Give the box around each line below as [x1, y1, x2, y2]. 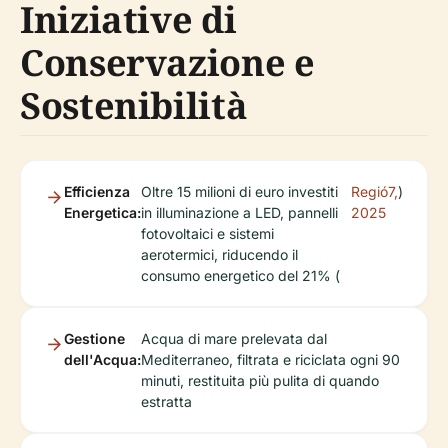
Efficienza [64, 182, 130, 200]
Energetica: [64, 203, 141, 221]
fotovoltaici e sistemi [141, 224, 274, 242]
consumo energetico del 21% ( [141, 266, 340, 284]
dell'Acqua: [64, 350, 141, 368]
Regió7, [351, 182, 398, 200]
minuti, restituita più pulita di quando [141, 371, 379, 389]
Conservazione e [20, 37, 315, 87]
